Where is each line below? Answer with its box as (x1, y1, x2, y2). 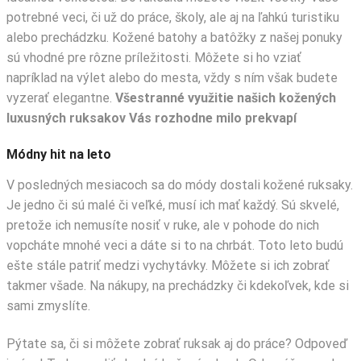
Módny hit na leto (6, 146, 111, 162)
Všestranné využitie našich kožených (115, 89, 336, 106)
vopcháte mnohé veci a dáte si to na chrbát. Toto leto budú (6, 237, 343, 253)
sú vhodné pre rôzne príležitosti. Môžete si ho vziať (6, 49, 301, 65)
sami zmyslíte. (6, 297, 90, 313)
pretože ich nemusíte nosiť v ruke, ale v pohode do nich (6, 217, 319, 233)
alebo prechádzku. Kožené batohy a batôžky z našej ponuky (6, 29, 342, 45)
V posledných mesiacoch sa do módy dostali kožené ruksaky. (6, 176, 353, 193)
